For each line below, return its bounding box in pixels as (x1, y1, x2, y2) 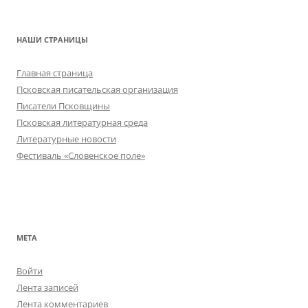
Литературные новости (16, 133, 116, 146)
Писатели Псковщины (16, 100, 110, 113)
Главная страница (16, 67, 93, 80)
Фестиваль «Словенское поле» (16, 149, 145, 162)
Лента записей (16, 281, 78, 294)
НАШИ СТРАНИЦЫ (16, 34, 88, 45)
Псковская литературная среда (16, 116, 148, 129)
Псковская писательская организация (16, 83, 178, 96)
